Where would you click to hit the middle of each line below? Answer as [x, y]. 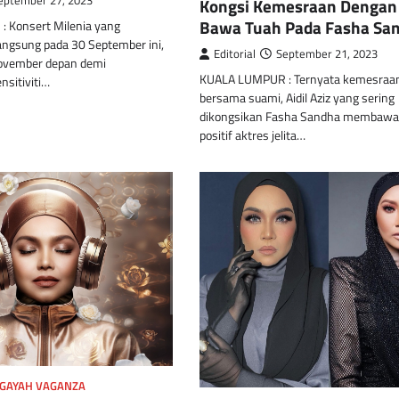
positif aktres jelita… [252, 136]
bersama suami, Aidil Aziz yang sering [297, 98]
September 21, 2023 [327, 54]
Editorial [235, 54]
